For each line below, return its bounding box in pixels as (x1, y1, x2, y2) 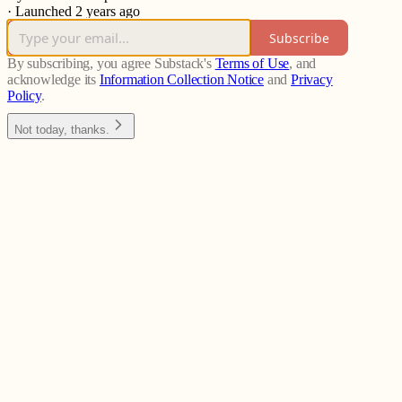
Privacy (291, 72, 333, 88)
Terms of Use (214, 56, 290, 72)
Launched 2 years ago (15, 4, 140, 20)
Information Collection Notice (99, 72, 265, 88)
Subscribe (269, 29, 329, 47)
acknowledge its (7, 72, 97, 88)
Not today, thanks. (14, 123, 109, 137)
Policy (7, 88, 41, 104)
